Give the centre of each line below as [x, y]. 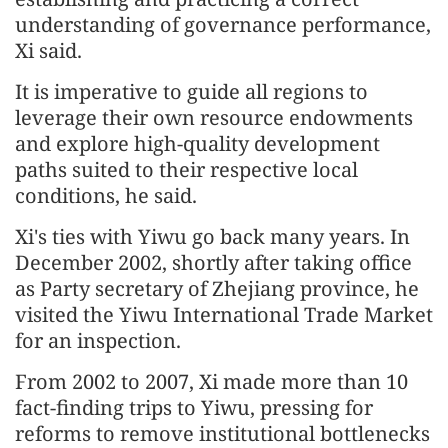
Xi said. [48, 50]
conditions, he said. [106, 195]
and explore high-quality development [197, 143]
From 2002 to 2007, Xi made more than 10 [211, 381]
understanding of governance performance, [223, 24]
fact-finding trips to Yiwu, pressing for [194, 407]
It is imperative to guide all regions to [191, 91]
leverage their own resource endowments [214, 117]
